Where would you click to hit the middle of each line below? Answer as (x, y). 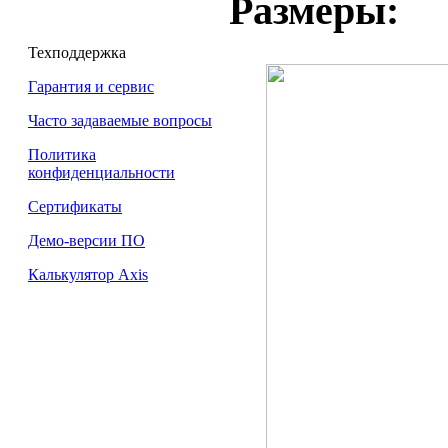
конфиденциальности (101, 172)
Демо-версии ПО (86, 240)
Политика (62, 154)
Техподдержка (77, 52)
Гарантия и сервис (91, 86)
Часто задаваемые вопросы (120, 120)
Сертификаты (75, 206)
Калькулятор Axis (88, 274)
